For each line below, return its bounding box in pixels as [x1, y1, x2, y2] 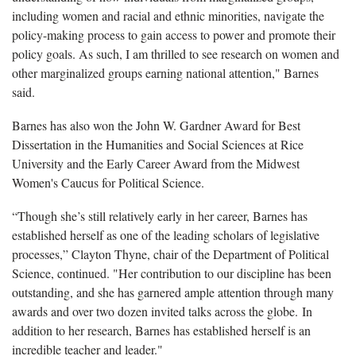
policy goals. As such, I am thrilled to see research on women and [12, 44, 339, 62]
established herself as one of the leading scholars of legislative [12, 226, 319, 243]
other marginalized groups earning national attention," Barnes [12, 64, 319, 81]
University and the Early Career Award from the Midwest [12, 154, 300, 172]
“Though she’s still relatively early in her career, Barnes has [12, 207, 308, 224]
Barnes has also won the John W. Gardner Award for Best [12, 116, 300, 133]
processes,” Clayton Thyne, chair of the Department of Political [12, 245, 329, 262]
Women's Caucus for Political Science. [12, 173, 208, 191]
